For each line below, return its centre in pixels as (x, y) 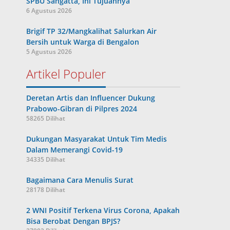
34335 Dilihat (46, 159)
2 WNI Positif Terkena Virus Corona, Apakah (103, 210)
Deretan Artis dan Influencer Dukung (91, 98)
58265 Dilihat (46, 118)
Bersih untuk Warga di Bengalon (83, 42)
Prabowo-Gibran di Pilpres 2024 (82, 109)
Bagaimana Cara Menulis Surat (80, 180)
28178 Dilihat (46, 190)
